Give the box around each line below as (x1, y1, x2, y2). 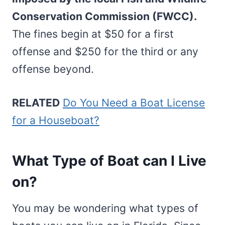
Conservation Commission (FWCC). (12, 10, 197, 23)
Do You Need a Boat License (63, 96, 205, 109)
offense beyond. (12, 62, 94, 75)
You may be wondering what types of (12, 201, 198, 214)
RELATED (12, 96, 60, 109)
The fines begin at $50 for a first (12, 27, 174, 40)
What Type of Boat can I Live (12, 152, 206, 169)
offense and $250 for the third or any (12, 45, 198, 58)
